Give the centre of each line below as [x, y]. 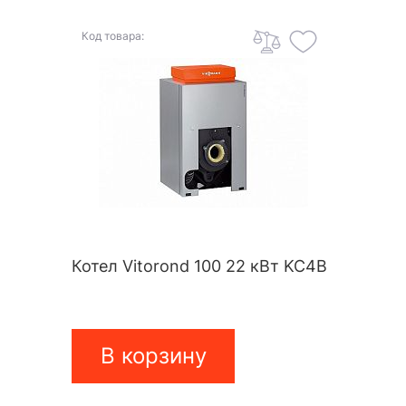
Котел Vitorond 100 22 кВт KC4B [199, 266]
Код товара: [113, 36]
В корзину [153, 356]
